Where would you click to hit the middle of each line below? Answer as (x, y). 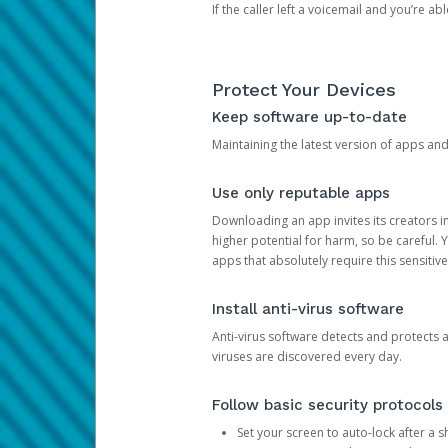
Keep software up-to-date (309, 117)
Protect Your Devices (303, 89)
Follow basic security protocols (327, 405)
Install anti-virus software (307, 309)
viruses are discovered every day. (306, 356)
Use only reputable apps (300, 193)
